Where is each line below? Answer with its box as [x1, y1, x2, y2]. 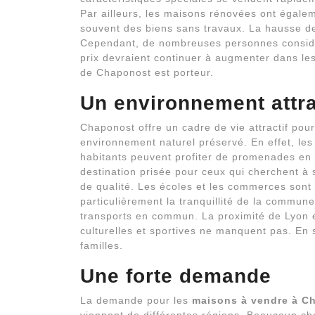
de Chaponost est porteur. [80, 67, 214, 78]
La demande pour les [80, 295, 192, 306]
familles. [80, 240, 123, 251]
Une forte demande [80, 265, 271, 287]
